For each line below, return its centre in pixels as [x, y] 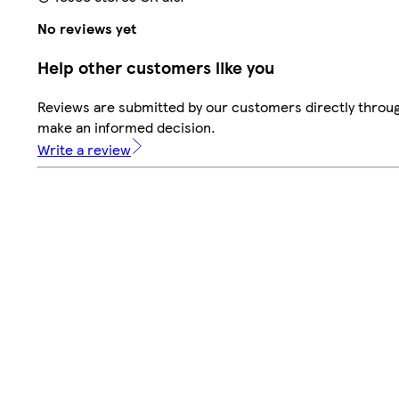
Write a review [84, 149]
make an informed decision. [126, 126]
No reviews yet [87, 28]
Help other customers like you [156, 67]
